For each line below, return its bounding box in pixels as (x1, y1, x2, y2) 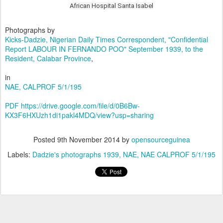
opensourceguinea (131, 134, 190, 144)
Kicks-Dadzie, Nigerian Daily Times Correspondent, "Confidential (5, 34, 208, 44)
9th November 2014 (57, 134, 120, 144)
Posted (33, 134, 57, 144)
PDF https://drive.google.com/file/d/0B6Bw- (5, 101, 140, 111)
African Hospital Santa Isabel (70, 2, 153, 9)
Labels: (7, 149, 32, 159)
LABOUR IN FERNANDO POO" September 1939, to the (28, 44, 203, 54)
